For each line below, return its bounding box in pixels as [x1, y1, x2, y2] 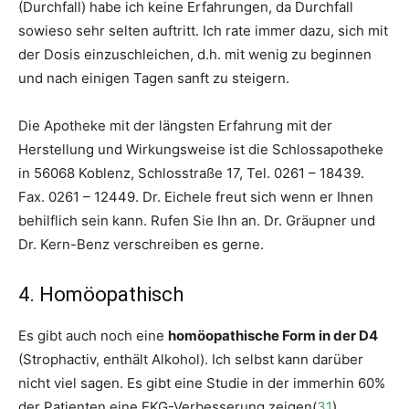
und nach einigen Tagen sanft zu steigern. [18, 69, 289, 87]
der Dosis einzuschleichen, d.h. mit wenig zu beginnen [18, 46, 372, 63]
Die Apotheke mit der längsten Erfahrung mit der [18, 117, 332, 134]
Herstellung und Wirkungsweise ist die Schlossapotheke [18, 141, 383, 158]
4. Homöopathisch [18, 283, 184, 306]
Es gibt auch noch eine [18, 327, 168, 344]
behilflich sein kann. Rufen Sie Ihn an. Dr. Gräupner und [18, 212, 375, 229]
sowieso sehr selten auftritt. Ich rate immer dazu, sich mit [18, 22, 388, 39]
